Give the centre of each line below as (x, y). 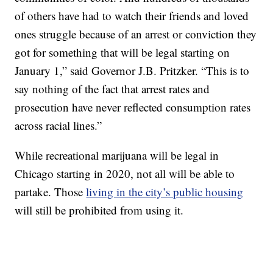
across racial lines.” (58, 126)
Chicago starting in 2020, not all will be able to (125, 174)
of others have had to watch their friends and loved (132, 16)
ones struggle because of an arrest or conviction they (136, 34)
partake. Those (51, 192)
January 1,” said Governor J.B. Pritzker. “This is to (132, 71)
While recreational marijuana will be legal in (117, 155)
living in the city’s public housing (165, 192)
